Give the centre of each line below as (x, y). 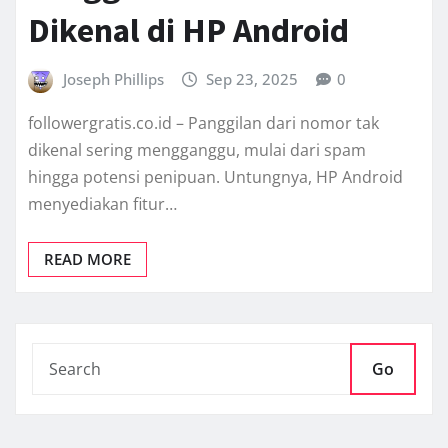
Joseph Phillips (113, 79)
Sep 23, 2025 (252, 79)
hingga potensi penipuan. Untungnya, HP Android (215, 176)
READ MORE (87, 258)
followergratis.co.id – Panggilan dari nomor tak (203, 122)
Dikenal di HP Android (188, 30)
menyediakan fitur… (102, 203)
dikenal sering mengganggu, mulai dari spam (197, 149)
